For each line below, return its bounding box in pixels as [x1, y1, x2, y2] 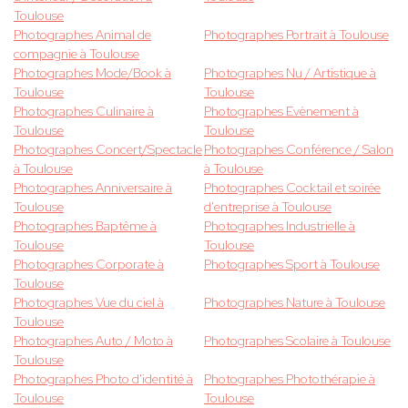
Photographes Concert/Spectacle [14, 141, 202, 158]
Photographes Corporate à [14, 256, 164, 273]
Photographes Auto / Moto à [14, 332, 173, 350]
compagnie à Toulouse [14, 46, 139, 63]
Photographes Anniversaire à [14, 179, 172, 197]
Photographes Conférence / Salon [204, 141, 393, 158]
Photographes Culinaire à [14, 103, 154, 120]
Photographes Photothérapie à [204, 371, 375, 388]
